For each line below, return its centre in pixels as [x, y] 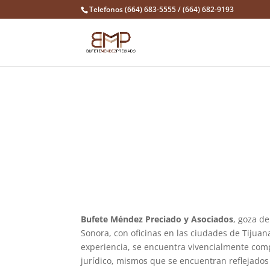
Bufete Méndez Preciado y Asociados [157, 219]
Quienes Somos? [150, 112]
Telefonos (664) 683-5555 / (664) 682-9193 [162, 9]
